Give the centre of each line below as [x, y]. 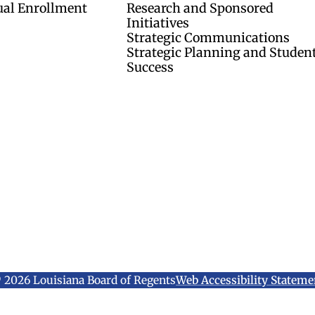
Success [150, 67]
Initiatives [157, 22]
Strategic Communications [208, 37]
